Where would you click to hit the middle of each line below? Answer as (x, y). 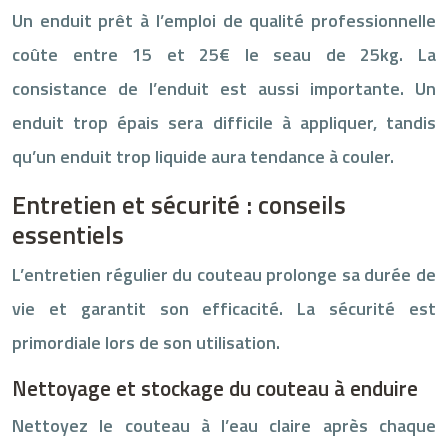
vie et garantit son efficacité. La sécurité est (224, 308)
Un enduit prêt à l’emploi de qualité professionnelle (224, 20)
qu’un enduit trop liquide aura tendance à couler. (203, 156)
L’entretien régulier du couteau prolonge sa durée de (224, 274)
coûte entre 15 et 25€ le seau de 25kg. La (224, 54)
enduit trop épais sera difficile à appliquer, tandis (224, 122)
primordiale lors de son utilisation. (146, 342)
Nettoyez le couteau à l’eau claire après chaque (224, 425)
